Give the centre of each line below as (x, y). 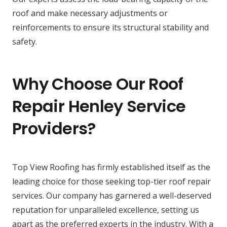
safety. (25, 42)
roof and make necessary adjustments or (90, 13)
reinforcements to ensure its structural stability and (110, 28)
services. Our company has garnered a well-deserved (112, 196)
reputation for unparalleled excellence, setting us (106, 210)
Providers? (54, 129)
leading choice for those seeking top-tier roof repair (111, 182)
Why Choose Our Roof (98, 84)
